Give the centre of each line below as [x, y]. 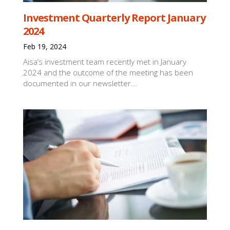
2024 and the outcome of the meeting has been [108, 73]
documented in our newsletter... [80, 83]
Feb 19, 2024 [45, 47]
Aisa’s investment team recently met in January [105, 62]
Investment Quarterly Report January [114, 18]
